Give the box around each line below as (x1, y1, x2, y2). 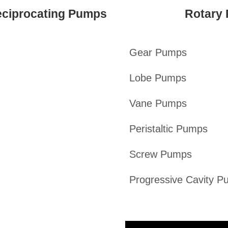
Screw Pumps (129, 149, 192, 160)
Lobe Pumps (129, 72, 186, 84)
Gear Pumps (129, 47, 187, 59)
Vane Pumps (129, 98, 187, 109)
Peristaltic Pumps (129, 123, 208, 135)
